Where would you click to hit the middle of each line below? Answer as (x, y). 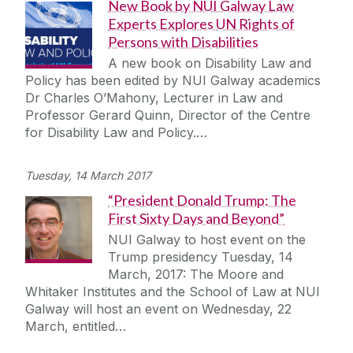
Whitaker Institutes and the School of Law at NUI (173, 292)
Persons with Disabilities (183, 42)
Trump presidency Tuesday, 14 (201, 257)
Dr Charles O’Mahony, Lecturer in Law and (154, 98)
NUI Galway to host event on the (207, 240)
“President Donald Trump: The (202, 201)
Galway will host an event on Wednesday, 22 (158, 309)
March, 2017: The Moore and (196, 275)
